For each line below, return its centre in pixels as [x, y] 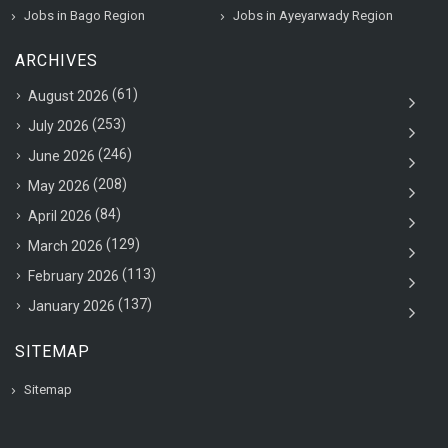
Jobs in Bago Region [84, 15]
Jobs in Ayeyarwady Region [313, 15]
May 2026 [59, 185]
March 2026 [65, 245]
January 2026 [71, 305]
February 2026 [73, 275]
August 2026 [68, 95]
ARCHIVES [56, 60]
